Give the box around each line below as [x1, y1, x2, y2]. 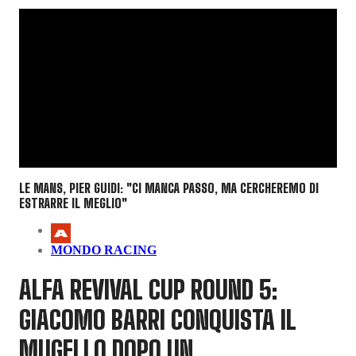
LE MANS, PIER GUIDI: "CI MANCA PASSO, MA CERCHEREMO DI [19, 180, 319, 196]
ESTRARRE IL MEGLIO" [19, 195, 127, 211]
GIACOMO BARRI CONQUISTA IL [19, 304, 296, 335]
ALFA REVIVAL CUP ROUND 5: [19, 274, 277, 305]
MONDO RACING [51, 243, 157, 257]
